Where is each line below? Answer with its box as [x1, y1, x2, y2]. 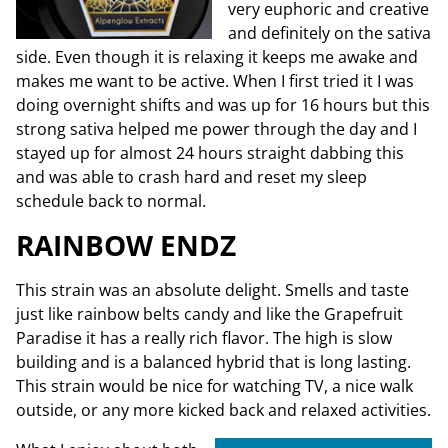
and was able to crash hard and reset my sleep [16, 166, 367, 188]
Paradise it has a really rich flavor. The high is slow [16, 327, 392, 349]
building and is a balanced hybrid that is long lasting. [16, 351, 411, 373]
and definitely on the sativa [228, 22, 431, 44]
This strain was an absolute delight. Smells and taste [16, 279, 409, 301]
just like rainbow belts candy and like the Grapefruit [16, 303, 403, 325]
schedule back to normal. [16, 190, 206, 212]
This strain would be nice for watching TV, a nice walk [16, 375, 413, 397]
